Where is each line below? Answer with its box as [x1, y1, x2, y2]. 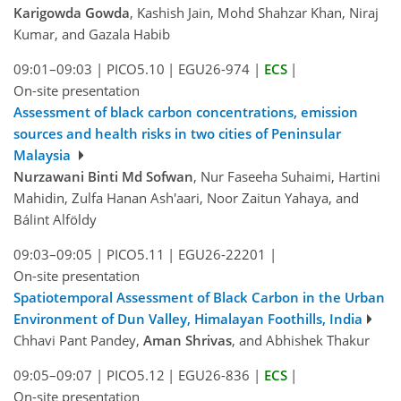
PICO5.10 [106, 59, 165, 78]
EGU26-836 [178, 365, 250, 384]
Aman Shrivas [143, 330, 232, 349]
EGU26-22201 [178, 244, 266, 263]
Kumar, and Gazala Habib [13, 24, 170, 43]
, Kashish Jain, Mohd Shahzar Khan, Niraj [130, 3, 379, 21]
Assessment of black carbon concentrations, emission [13, 102, 358, 121]
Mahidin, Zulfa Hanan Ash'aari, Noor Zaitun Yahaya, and [13, 188, 359, 207]
